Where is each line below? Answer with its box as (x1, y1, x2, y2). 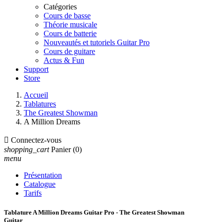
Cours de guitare (44, 47, 95, 55)
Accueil (24, 91, 48, 99)
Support (24, 65, 49, 73)
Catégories (44, 2, 77, 11)
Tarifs (24, 189, 42, 197)
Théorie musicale (44, 20, 97, 29)
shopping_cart (4, 145, 49, 154)
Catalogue (24, 180, 55, 188)
